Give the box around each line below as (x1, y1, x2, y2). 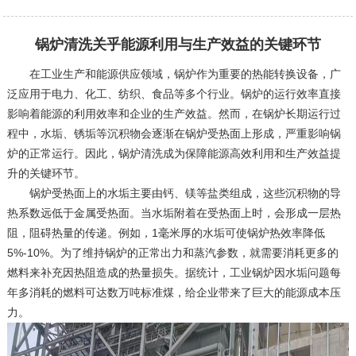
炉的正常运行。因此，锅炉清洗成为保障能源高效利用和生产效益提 (6, 146, 341, 160)
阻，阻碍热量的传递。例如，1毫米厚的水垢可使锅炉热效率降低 (6, 226, 325, 239)
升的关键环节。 (6, 166, 85, 180)
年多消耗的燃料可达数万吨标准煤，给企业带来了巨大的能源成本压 (6, 285, 341, 299)
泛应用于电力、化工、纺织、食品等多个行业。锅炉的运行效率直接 (6, 87, 341, 100)
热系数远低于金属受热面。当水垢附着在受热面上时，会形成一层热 (6, 206, 341, 219)
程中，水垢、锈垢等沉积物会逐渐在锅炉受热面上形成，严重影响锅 (6, 126, 341, 140)
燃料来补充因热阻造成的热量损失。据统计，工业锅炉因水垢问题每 (6, 265, 341, 279)
